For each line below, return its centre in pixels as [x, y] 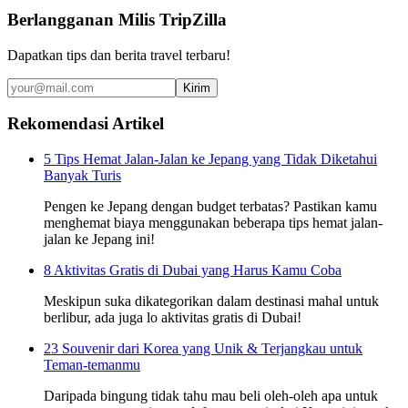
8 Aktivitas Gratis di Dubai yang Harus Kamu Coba [193, 270]
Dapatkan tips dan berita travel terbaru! [119, 55]
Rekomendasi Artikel [86, 124]
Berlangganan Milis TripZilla [117, 19]
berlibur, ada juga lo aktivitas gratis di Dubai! [173, 317]
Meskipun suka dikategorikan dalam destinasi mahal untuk [211, 301]
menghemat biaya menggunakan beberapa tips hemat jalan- [213, 222]
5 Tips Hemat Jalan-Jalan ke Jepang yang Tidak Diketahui [210, 158]
